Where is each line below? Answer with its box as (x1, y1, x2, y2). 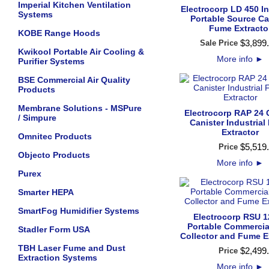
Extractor (222, 127, 259, 137)
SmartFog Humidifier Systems (18, 206, 139, 216)
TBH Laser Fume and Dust (18, 243, 125, 253)
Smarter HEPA (18, 187, 74, 197)
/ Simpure (18, 113, 56, 122)
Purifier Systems (18, 56, 85, 66)
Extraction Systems (18, 253, 97, 262)
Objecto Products (18, 150, 90, 160)
